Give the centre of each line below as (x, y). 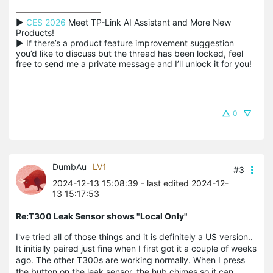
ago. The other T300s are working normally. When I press (130, 260)
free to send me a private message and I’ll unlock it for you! (134, 63)
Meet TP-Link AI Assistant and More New (148, 22)
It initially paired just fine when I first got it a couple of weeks (136, 248)
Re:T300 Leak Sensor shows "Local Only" (102, 216)
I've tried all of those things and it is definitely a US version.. (134, 236)
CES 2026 (46, 22)
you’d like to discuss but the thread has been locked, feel (129, 53)
